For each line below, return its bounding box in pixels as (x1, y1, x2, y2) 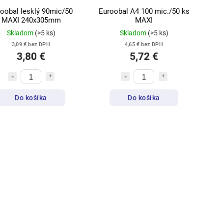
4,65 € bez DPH (125, 41, 163, 48)
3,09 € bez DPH (12, 41, 50, 48)
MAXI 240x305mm (1, 16, 61, 25)
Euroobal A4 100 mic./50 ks (98, 7, 190, 16)
